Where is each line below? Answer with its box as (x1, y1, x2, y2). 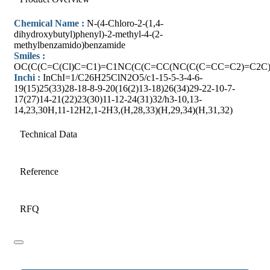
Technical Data (20, 128, 77, 139)
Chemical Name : (14, 17, 87, 28)
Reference (20, 166, 58, 177)
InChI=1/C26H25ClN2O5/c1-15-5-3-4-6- (43, 72, 202, 83)
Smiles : (14, 50, 45, 61)
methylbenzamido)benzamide (14, 39, 125, 50)
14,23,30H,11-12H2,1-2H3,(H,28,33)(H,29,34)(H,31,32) (14, 104, 233, 115)
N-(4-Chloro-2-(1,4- (87, 17, 163, 28)
